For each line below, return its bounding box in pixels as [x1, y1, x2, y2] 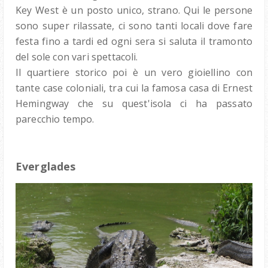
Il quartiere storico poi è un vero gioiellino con [16, 66, 252, 80]
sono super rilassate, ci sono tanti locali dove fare [16, 19, 252, 33]
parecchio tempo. [16, 112, 95, 126]
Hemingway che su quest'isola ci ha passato [16, 97, 252, 111]
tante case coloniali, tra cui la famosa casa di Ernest [16, 81, 252, 95]
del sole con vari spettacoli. [16, 50, 138, 64]
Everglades [16, 159, 76, 174]
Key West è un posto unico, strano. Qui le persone [16, 4, 252, 17]
